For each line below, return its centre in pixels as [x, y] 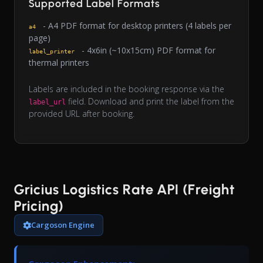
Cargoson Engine [63, 225]
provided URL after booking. [82, 114]
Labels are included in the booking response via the [127, 89]
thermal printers [59, 63]
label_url [47, 102]
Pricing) [39, 206]
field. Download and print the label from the [150, 102]
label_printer [52, 52]
